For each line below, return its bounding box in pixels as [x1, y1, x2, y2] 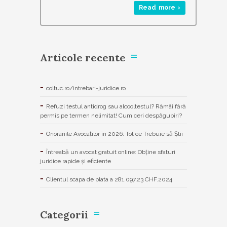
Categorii [40, 208, 88, 221]
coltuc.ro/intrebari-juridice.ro [46, 84, 126, 92]
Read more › [138, 4, 181, 11]
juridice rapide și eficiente [40, 157, 111, 165]
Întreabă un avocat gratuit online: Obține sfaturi [46, 148, 175, 156]
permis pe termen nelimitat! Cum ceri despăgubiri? [40, 111, 182, 119]
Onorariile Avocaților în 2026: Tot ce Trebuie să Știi [46, 130, 183, 137]
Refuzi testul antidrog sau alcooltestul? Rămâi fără [46, 102, 186, 110]
